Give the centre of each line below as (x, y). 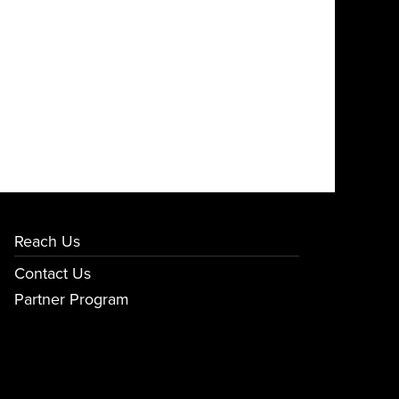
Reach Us (47, 241)
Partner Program (72, 299)
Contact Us (53, 273)
